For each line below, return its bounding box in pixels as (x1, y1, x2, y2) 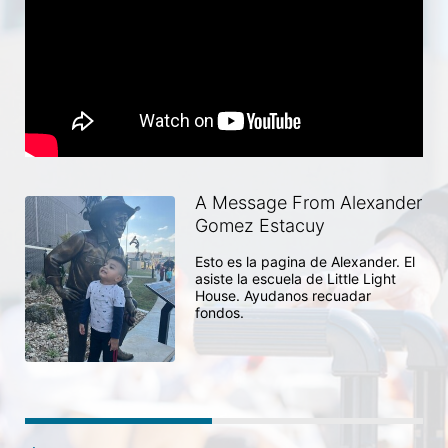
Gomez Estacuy (195, 215, 325, 236)
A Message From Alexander (195, 192, 422, 213)
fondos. (195, 304, 248, 321)
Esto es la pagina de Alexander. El (195, 253, 415, 270)
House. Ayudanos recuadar (195, 287, 371, 304)
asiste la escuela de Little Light (195, 270, 396, 287)
